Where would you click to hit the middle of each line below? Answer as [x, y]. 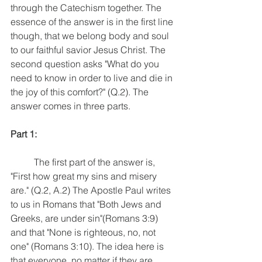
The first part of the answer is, [22, 162]
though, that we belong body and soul [91, 35]
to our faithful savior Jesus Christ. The [89, 49]
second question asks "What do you [86, 63]
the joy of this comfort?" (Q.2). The [81, 92]
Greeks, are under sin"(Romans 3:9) [85, 218]
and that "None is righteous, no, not [84, 232]
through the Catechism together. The [87, 7]
